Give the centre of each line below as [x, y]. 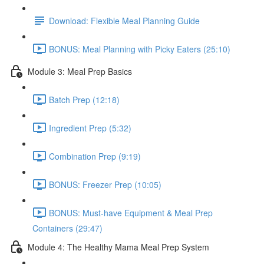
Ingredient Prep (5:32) [90, 128]
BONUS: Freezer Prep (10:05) [105, 184]
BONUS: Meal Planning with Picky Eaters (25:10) [140, 49]
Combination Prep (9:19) [95, 156]
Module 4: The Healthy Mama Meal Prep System [118, 247]
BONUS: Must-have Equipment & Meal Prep [131, 212]
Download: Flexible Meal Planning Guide [124, 20]
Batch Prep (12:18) [84, 99]
